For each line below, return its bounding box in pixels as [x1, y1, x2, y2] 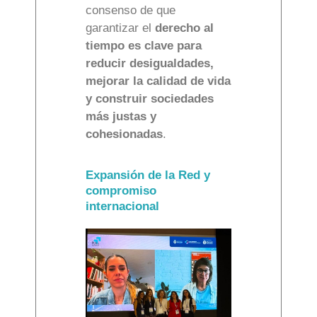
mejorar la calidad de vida [86, 74, 231, 88]
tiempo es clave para [86, 39, 202, 53]
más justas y [86, 110, 156, 124]
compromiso [86, 184, 156, 198]
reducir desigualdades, [86, 57, 214, 71]
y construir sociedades [86, 92, 214, 106]
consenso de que [86, 4, 175, 18]
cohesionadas [86, 127, 163, 142]
